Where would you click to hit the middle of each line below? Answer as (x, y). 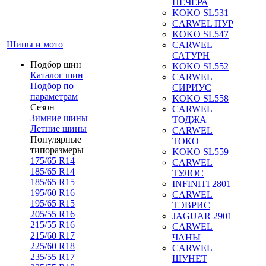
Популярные (56, 139)
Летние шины (58, 129)
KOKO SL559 (200, 152)
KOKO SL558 (200, 98)
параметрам (54, 96)
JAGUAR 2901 (202, 216)
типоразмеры (57, 150)
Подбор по (52, 86)
